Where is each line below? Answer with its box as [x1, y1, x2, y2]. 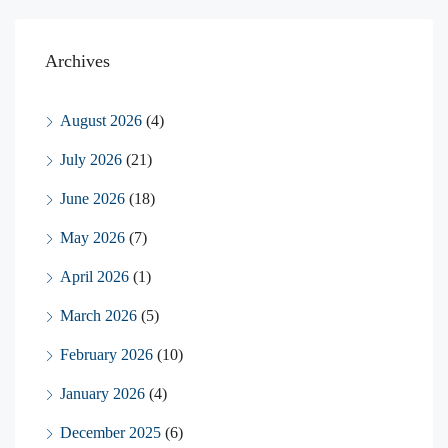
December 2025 [60, 424, 161, 442]
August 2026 [60, 112, 142, 130]
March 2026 [60, 307, 137, 325]
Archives [45, 51, 110, 72]
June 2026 [60, 190, 125, 208]
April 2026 [60, 268, 129, 286]
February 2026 [60, 346, 153, 364]
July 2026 [60, 151, 122, 169]
